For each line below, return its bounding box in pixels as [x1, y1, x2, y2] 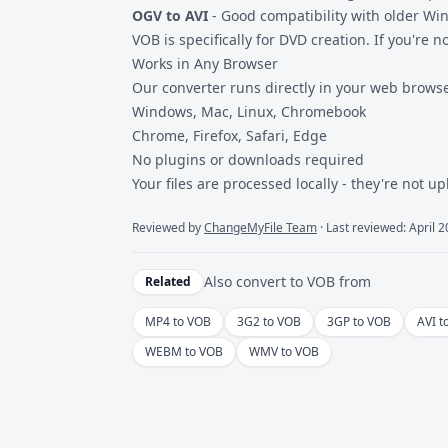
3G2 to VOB [237, 313, 301, 330]
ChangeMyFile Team [204, 219, 317, 236]
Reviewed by [132, 219, 204, 236]
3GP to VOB [327, 313, 391, 330]
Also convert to [204, 272, 307, 291]
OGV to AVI [132, 6, 208, 25]
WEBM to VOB [145, 343, 223, 360]
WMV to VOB [249, 343, 319, 360]
